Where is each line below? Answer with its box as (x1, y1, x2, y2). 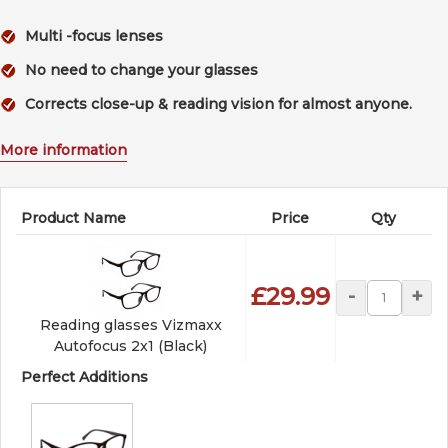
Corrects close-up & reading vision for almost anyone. (25, 94, 412, 113)
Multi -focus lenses (25, 26, 163, 45)
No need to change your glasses (25, 60, 258, 79)
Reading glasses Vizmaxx (39, 315, 222, 334)
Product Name (21, 208, 126, 227)
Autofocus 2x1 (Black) (54, 336, 207, 355)
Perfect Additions (21, 367, 148, 386)
